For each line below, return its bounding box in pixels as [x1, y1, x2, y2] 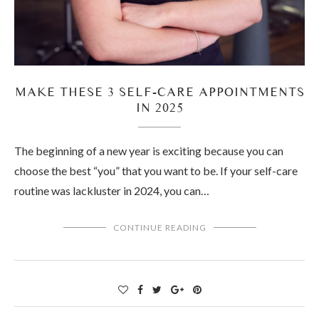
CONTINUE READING [113, 222, 206, 234]
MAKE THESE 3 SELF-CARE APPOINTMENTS [14, 84, 305, 100]
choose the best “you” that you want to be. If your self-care [14, 164, 298, 178]
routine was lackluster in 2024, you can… [14, 184, 209, 198]
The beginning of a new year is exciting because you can [14, 144, 283, 158]
